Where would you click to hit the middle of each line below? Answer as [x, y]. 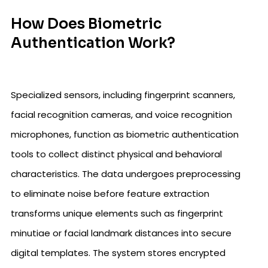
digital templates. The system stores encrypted [118, 253]
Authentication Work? [93, 43]
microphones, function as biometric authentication [125, 134]
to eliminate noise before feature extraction [110, 194]
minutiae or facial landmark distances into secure [121, 233]
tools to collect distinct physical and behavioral [116, 154]
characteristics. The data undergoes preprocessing [126, 174]
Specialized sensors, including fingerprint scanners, [123, 95]
